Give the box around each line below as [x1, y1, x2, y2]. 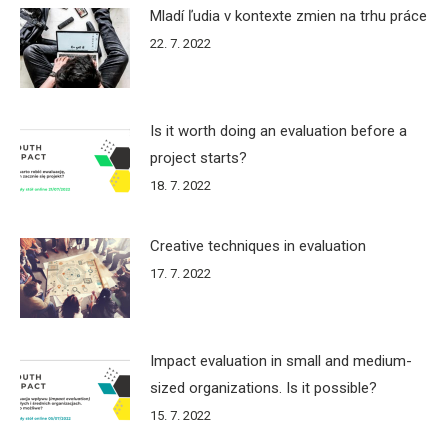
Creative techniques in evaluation [150, 236, 366, 255]
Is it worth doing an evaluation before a [150, 121, 407, 140]
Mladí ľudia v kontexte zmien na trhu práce [150, 7, 427, 25]
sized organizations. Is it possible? [150, 378, 377, 397]
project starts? [150, 148, 247, 167]
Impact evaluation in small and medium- [150, 351, 412, 370]
